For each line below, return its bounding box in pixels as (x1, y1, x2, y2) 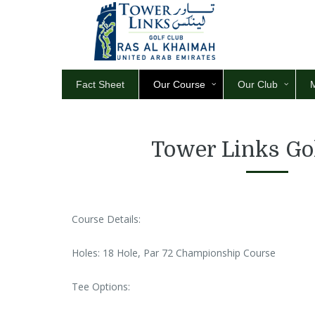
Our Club (238, 79, 278, 91)
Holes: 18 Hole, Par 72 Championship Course (72, 246, 276, 260)
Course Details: (72, 212, 141, 226)
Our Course (153, 79, 205, 91)
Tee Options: (72, 280, 130, 294)
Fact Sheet (76, 79, 124, 91)
